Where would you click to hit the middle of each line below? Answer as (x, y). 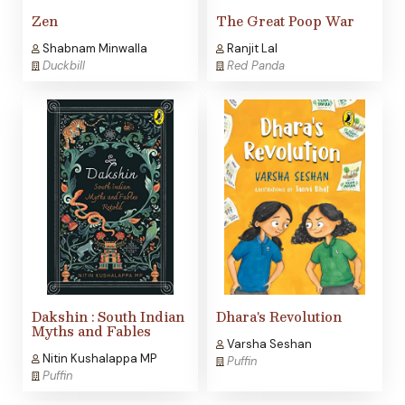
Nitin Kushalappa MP (98, 359)
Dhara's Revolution (279, 317)
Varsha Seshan (268, 344)
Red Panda (256, 66)
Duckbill (64, 66)
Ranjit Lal (251, 49)
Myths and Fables (91, 331)
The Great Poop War (285, 21)
